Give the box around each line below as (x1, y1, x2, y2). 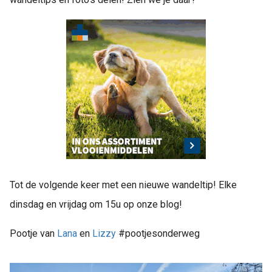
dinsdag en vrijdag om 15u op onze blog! (10, 199, 182, 211)
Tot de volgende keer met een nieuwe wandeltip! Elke (10, 179, 237, 191)
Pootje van (10, 228, 57, 240)
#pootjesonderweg (116, 228, 200, 240)
